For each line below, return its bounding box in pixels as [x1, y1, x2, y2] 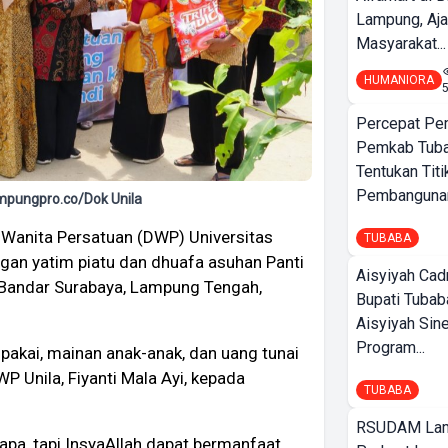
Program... [356, 338, 425, 357]
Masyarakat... [356, 34, 446, 53]
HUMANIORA [364, 73, 434, 87]
